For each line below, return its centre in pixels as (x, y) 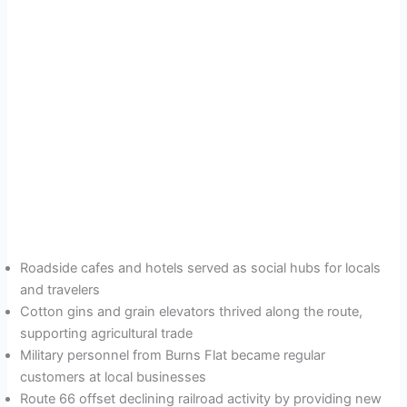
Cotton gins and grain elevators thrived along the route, (192, 311)
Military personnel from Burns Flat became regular (173, 355)
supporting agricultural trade (107, 333)
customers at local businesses (114, 377)
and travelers (60, 289)
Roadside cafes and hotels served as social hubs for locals (201, 268)
